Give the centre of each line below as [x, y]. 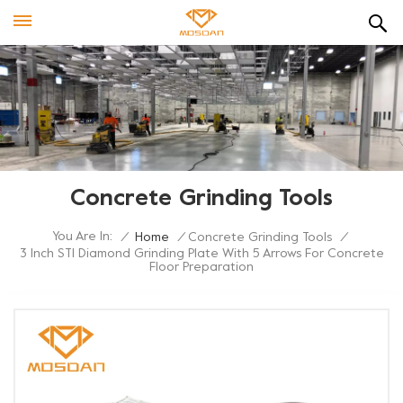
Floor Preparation [201, 268]
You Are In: [82, 237]
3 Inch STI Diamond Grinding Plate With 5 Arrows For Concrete [201, 254]
